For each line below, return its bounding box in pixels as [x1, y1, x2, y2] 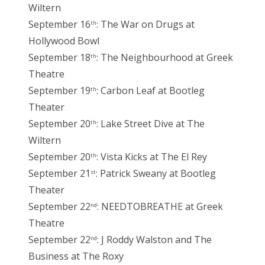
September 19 [28, 84, 91, 98]
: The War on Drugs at [96, 18, 195, 31]
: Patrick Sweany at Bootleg [96, 167, 216, 180]
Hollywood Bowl [28, 34, 99, 48]
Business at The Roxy [28, 250, 124, 263]
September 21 [28, 167, 91, 180]
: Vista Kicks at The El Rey [96, 150, 207, 164]
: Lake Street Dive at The [96, 117, 205, 131]
